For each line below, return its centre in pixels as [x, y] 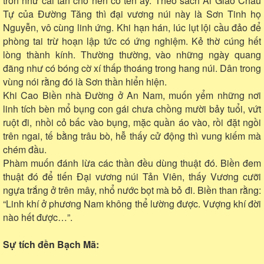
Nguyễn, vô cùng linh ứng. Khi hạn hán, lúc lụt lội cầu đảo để [132, 27]
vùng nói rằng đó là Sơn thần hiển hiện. [85, 81]
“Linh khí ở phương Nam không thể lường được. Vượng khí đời [132, 203]
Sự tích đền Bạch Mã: [51, 244]
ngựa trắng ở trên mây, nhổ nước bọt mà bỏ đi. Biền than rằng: [132, 190]
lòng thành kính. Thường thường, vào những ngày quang [132, 54]
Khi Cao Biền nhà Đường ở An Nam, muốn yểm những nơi [132, 95]
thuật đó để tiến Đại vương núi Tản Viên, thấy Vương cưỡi [132, 176]
